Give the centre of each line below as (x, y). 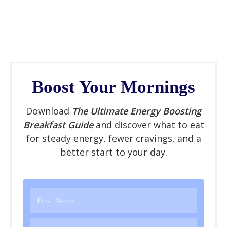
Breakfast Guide (58, 124)
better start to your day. (113, 152)
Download (49, 111)
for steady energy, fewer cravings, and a (113, 138)
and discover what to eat (148, 124)
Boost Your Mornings (113, 87)
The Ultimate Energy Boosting (137, 111)
